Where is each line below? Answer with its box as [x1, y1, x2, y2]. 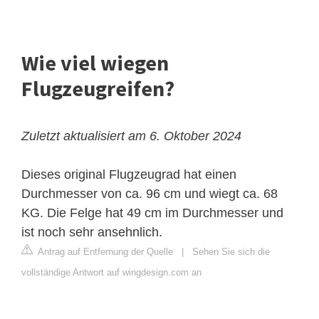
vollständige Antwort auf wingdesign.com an [21, 267, 202, 278]
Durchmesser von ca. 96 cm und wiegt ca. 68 [21, 187, 278, 202]
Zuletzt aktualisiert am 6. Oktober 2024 [21, 129, 241, 144]
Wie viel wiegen [21, 49, 169, 77]
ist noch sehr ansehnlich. [21, 225, 162, 240]
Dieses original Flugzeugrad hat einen [21, 167, 236, 182]
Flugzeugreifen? [21, 75, 174, 103]
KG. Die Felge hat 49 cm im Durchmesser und [21, 206, 283, 221]
